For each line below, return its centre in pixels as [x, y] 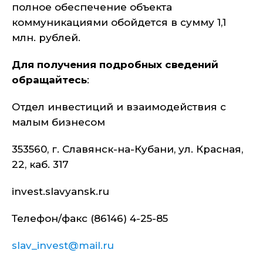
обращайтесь [49, 80]
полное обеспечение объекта [92, 7]
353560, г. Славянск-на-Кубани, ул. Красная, [127, 149]
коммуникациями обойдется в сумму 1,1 [119, 22]
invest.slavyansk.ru [72, 191]
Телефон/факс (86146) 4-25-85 [107, 218]
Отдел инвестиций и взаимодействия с [119, 107]
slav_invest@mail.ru [63, 245]
